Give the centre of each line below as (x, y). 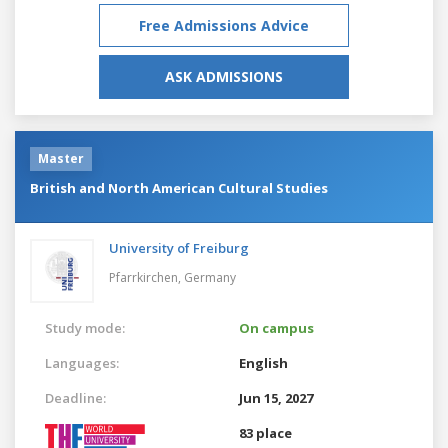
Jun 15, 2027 (276, 397)
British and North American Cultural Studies (179, 187)
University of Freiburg (179, 247)
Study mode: (85, 327)
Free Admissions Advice (224, 25)
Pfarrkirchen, (146, 277)
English (263, 362)
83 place (265, 432)
